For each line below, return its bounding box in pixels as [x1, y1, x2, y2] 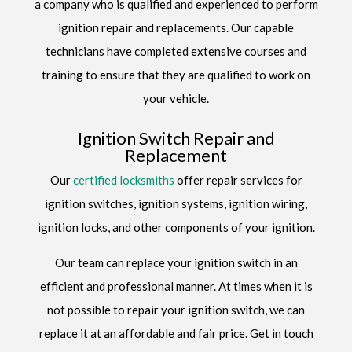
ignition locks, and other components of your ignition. [37, 219, 315, 234]
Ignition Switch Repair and [77, 126, 275, 148]
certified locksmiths [72, 172, 174, 187]
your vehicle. [143, 90, 209, 105]
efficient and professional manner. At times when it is [39, 278, 313, 293]
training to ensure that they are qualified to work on [42, 67, 310, 82]
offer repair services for [174, 172, 302, 187]
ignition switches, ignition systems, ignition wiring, [45, 196, 307, 211]
